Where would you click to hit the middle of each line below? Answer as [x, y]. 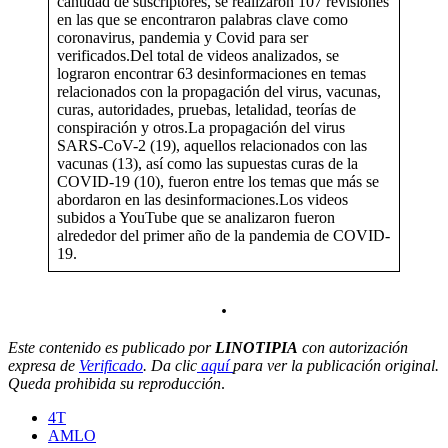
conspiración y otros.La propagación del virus [201, 128]
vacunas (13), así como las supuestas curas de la [207, 164]
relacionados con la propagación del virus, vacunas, [219, 92]
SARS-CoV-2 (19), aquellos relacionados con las [212, 146]
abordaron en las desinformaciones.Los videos [202, 200]
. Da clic [170, 366]
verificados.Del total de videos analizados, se [198, 56]
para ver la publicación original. [336, 366]
